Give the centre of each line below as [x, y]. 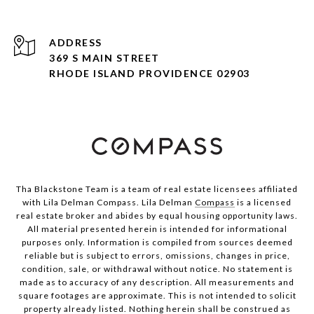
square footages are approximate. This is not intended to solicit [157, 296]
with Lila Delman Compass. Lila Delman [109, 203]
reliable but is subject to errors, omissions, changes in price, [157, 256]
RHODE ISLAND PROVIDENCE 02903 [150, 74]
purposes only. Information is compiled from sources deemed [157, 243]
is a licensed [263, 203]
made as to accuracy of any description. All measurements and [157, 282]
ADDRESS [76, 43]
